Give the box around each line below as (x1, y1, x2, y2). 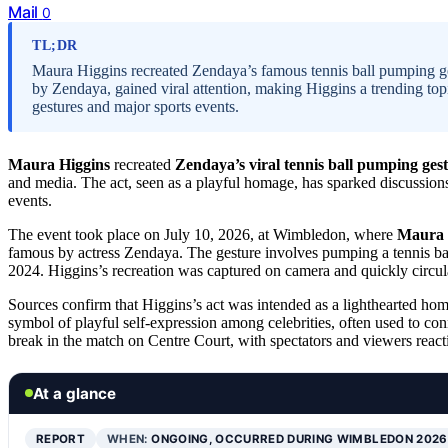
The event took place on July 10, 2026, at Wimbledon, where (8, 225, 397, 243)
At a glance (33, 383, 116, 403)
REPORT (36, 431, 86, 446)
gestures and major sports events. (32, 97, 239, 115)
